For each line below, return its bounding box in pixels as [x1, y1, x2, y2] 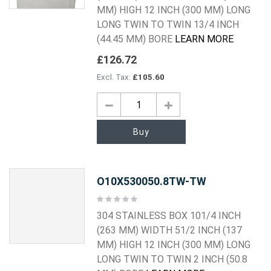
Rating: [96, 194, 120, 203]
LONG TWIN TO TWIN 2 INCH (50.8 [97, 253, 248, 266]
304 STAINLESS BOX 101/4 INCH [97, 210, 241, 222]
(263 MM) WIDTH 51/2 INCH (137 [97, 224, 243, 237]
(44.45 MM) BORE [97, 33, 175, 45]
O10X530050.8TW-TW [97, 175, 207, 188]
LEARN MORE [175, 33, 234, 45]
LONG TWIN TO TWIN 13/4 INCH [97, 19, 240, 31]
